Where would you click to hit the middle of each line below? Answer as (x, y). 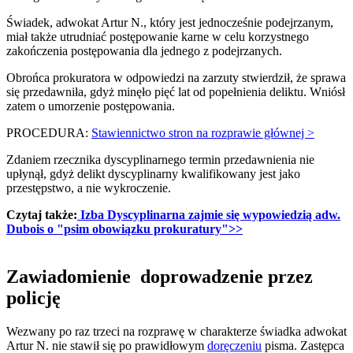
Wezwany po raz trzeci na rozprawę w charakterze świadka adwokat (176, 332)
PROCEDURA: (49, 133)
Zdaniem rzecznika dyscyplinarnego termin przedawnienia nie (160, 160)
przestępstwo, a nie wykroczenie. (89, 188)
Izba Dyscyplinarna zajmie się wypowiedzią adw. (209, 215)
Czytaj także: (42, 215)
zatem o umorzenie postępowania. (91, 106)
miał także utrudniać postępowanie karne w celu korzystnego (158, 37)
